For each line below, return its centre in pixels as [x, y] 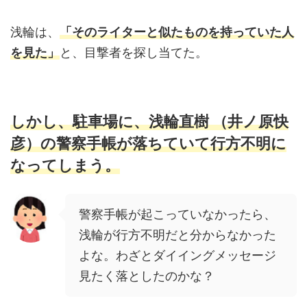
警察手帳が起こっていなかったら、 [177, 214]
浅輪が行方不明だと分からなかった [177, 235]
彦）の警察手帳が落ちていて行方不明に [148, 144]
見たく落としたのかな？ [147, 276]
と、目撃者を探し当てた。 [134, 53]
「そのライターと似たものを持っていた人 [177, 32]
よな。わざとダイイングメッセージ [177, 256]
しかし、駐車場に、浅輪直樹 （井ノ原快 [149, 122]
